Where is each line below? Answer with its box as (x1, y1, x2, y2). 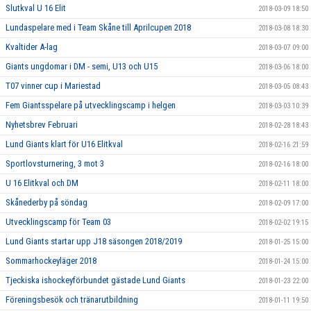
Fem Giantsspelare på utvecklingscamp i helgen (6, 100, 176, 110)
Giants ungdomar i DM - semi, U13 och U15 (6, 61, 158, 72)
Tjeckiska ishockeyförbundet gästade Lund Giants (6, 275, 185, 285)
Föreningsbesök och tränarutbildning (6, 294, 138, 305)
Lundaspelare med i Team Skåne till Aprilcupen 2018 (6, 22, 191, 33)
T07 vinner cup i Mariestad (6, 81, 101, 91)
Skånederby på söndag (6, 197, 87, 208)
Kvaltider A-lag (6, 42, 58, 52)
